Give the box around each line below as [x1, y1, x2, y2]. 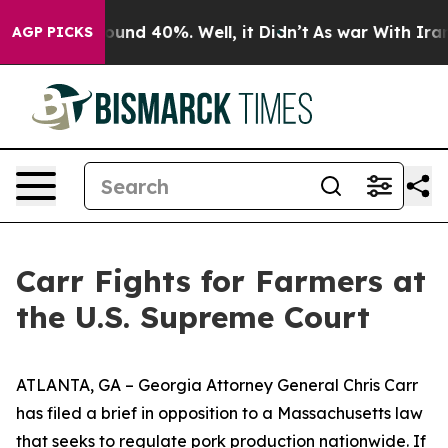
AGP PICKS [12, 23, 93, 41]
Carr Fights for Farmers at [16, 262, 426, 300]
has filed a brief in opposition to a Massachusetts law [16, 403, 423, 423]
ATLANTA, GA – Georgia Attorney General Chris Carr [16, 375, 418, 395]
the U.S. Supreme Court [16, 298, 370, 336]
